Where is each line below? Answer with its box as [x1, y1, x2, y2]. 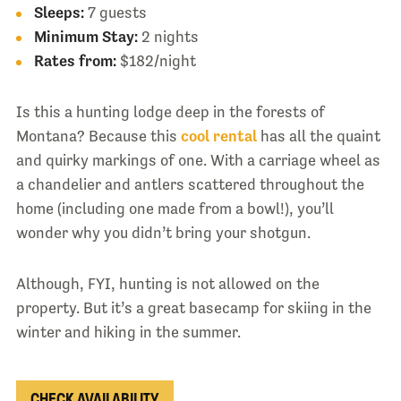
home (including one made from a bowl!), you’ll [15, 199, 334, 218]
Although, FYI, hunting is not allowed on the [15, 274, 320, 293]
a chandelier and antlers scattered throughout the [15, 175, 364, 193]
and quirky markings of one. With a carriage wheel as [15, 150, 380, 169]
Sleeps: [33, 3, 88, 21]
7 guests [87, 3, 147, 21]
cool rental [180, 126, 257, 145]
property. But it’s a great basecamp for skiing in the [15, 298, 371, 317]
